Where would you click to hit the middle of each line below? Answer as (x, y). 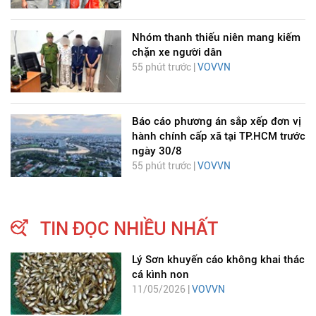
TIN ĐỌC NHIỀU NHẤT (129, 228)
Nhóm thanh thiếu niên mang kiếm (216, 38)
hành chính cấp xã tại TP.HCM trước (218, 136)
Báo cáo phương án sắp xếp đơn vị (216, 122)
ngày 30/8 (157, 151)
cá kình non (160, 274)
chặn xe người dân (177, 53)
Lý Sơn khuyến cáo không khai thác (218, 259)
